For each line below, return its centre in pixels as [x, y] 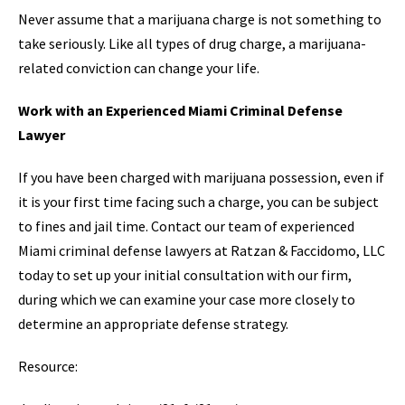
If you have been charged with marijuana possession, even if [201, 177]
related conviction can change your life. [139, 67]
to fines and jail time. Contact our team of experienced [186, 226]
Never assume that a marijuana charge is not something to [200, 19]
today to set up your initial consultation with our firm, [185, 274]
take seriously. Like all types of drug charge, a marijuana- [192, 43]
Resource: [48, 366]
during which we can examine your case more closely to [187, 299]
